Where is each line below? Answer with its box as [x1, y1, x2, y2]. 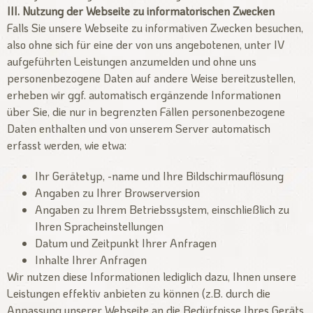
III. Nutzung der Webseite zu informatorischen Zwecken [7, 3, 275, 19]
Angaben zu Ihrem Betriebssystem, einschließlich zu [35, 201, 289, 217]
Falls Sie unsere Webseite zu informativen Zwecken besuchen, [7, 20, 303, 36]
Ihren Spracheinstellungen [35, 218, 163, 233]
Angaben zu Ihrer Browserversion [35, 184, 200, 200]
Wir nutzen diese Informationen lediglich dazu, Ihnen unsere [7, 268, 296, 284]
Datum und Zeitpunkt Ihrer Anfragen [35, 235, 217, 250]
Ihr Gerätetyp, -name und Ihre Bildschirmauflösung [35, 168, 284, 183]
